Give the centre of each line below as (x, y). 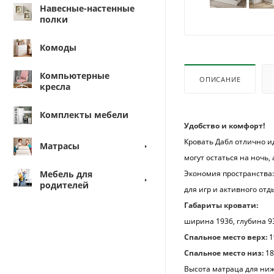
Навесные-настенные (87, 8)
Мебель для (66, 174)
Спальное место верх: (227, 237)
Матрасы (60, 146)
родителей (64, 185)
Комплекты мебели (84, 114)
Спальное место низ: (224, 253)
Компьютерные (75, 75)
